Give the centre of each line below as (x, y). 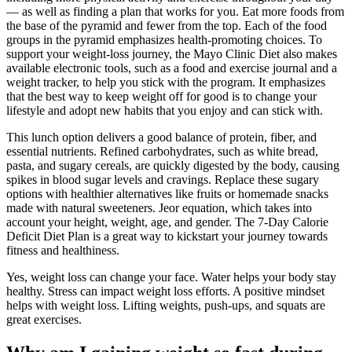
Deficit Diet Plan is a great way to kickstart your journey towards (167, 236)
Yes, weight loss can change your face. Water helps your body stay (171, 277)
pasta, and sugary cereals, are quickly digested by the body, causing (173, 166)
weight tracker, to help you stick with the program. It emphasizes (166, 82)
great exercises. (44, 320)
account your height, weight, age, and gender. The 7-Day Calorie (167, 222)
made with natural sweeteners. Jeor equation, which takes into (159, 208)
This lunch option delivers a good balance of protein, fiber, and (161, 137)
